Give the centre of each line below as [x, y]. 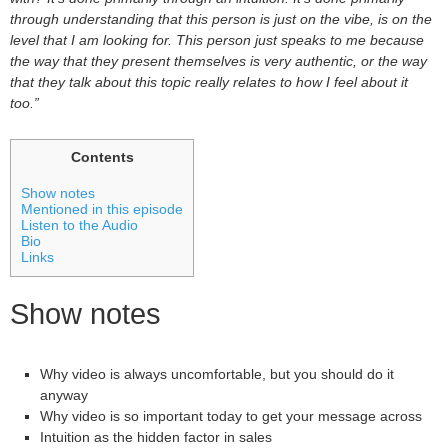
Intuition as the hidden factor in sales [156, 437]
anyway [64, 395]
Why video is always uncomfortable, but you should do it [217, 374]
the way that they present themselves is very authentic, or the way [218, 61]
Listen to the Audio [79, 225]
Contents [102, 157]
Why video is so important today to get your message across [231, 416]
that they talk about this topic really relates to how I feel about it [209, 82]
